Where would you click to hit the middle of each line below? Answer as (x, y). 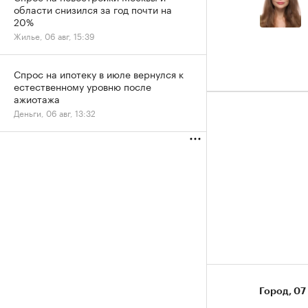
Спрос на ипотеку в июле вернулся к (99, 74)
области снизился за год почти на (93, 9)
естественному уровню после (82, 86)
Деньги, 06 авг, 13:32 (55, 112)
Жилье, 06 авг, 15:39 (54, 35)
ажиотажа (37, 98)
